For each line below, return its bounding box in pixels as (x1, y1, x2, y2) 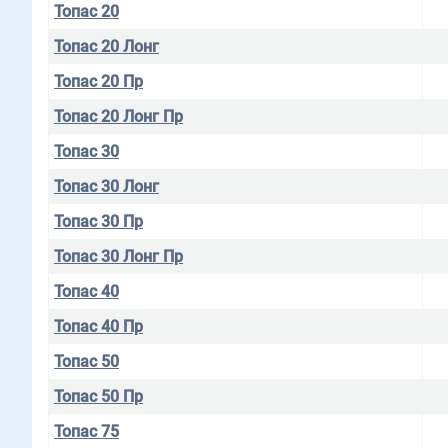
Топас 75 (54, 422, 119, 441)
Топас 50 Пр (54, 387, 143, 406)
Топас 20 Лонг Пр (54, 107, 183, 126)
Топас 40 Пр (54, 317, 143, 336)
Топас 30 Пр (54, 212, 143, 231)
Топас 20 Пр (54, 72, 143, 91)
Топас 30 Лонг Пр (54, 247, 183, 266)
